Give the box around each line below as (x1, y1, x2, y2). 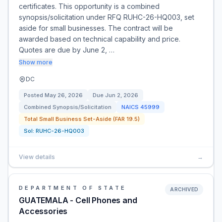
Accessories (19, 206, 68, 216)
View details (19, 153, 55, 161)
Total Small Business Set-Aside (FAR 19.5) (24, 115, 140, 122)
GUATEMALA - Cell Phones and (19, 195, 137, 205)
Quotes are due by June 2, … (19, 46, 114, 54)
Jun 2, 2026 (105, 92, 138, 99)
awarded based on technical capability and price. (19, 35, 180, 43)
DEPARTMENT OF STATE (19, 184, 127, 191)
